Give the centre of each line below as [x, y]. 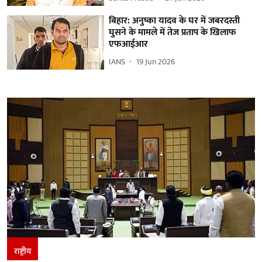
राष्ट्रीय [23, 251]
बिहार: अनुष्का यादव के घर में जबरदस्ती [175, 20]
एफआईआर [129, 44]
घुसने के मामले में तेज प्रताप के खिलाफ [173, 32]
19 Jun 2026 [156, 62]
